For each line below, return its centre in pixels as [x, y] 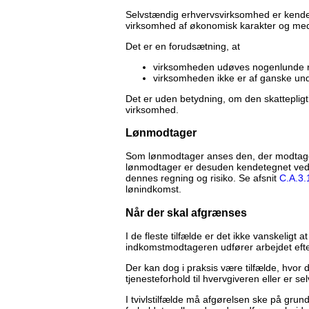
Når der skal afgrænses [186, 212]
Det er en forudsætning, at [183, 46]
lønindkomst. [153, 189]
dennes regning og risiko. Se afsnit [202, 178]
